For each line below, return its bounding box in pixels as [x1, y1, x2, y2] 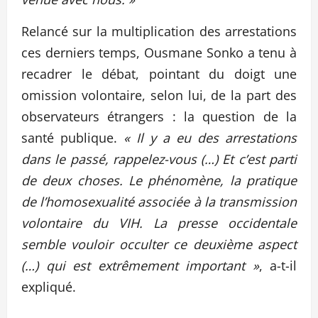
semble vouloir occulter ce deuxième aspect [21, 235, 297, 253]
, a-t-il [258, 256, 297, 274]
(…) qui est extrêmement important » [21, 256, 259, 274]
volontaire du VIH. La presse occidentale [21, 214, 297, 231]
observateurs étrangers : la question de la [21, 107, 297, 125]
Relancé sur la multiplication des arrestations [21, 22, 297, 40]
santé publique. [21, 128, 124, 146]
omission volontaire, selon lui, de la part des [21, 86, 297, 104]
